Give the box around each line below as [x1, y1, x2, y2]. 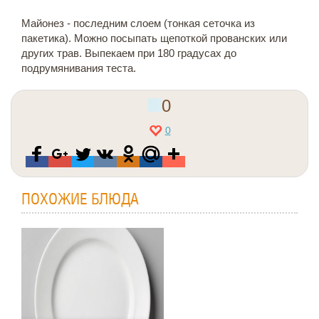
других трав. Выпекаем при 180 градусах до [21, 47, 236, 59]
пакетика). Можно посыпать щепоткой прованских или [21, 32, 287, 44]
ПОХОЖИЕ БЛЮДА [21, 193, 139, 207]
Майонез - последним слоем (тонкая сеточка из [21, 17, 255, 29]
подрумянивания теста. [21, 62, 136, 74]
